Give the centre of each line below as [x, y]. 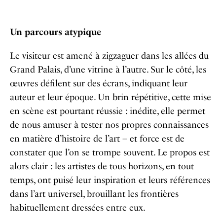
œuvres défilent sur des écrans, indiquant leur [99, 83]
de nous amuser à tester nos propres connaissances [109, 125]
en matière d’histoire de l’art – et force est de [97, 139]
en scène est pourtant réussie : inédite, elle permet [108, 111]
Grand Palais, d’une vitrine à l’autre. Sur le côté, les [108, 70]
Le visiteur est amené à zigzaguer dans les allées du [109, 56]
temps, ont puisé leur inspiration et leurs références [110, 180]
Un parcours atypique [55, 32]
